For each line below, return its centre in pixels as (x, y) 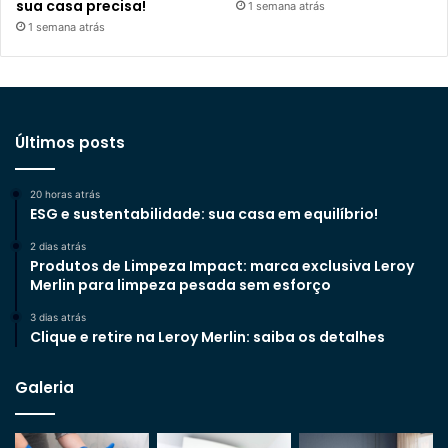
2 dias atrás (58, 246)
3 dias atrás (58, 317)
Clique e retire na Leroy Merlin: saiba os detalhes (207, 337)
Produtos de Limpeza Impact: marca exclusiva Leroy (222, 266)
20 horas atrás (65, 194)
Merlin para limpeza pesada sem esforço (182, 285)
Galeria (44, 388)
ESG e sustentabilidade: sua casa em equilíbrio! (204, 214)
